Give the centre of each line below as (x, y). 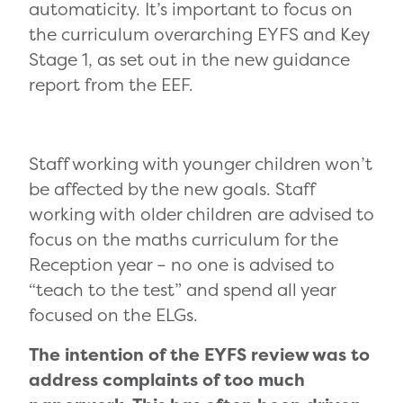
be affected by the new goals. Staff (172, 189)
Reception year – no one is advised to (182, 265)
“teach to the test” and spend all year (182, 290)
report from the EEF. (111, 85)
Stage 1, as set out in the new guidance (189, 60)
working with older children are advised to (201, 215)
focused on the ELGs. (113, 315)
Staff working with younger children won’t (201, 164)
